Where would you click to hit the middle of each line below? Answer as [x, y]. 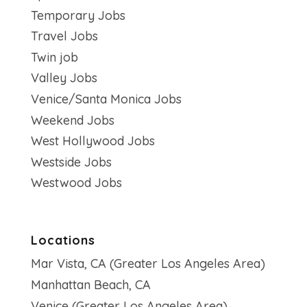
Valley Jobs [64, 78]
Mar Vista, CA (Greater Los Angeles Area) [148, 264]
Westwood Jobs [76, 183]
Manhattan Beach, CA [90, 285]
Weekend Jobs [72, 120]
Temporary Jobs [78, 15]
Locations [63, 241]
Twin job [54, 57]
